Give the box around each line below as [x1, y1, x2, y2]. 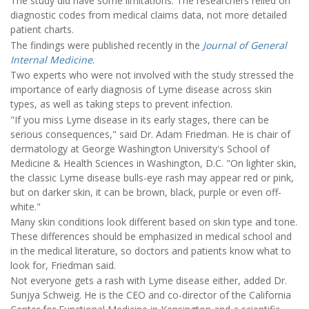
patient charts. [10, 23, 74, 37]
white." [10, 199, 41, 213]
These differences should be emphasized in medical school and [10, 230, 292, 243]
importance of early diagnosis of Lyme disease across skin [10, 83, 272, 97]
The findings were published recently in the [10, 38, 203, 52]
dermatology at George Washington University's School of [10, 141, 270, 155]
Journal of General [203, 38, 287, 52]
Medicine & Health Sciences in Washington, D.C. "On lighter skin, [10, 156, 297, 170]
